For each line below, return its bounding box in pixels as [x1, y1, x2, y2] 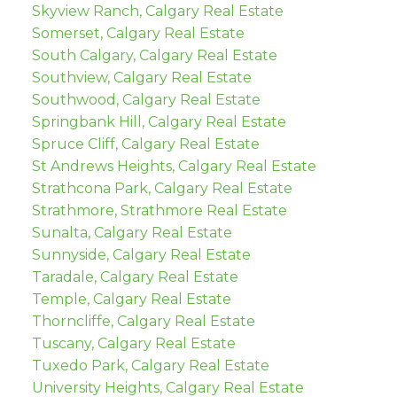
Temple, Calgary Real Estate [31, 291, 231, 308]
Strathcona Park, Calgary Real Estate [31, 180, 292, 198]
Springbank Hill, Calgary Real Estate [31, 113, 286, 131]
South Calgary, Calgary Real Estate [31, 47, 277, 65]
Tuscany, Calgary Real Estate [31, 335, 236, 353]
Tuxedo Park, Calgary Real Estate [31, 357, 269, 375]
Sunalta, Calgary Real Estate [31, 224, 232, 242]
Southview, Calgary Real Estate [31, 69, 252, 87]
